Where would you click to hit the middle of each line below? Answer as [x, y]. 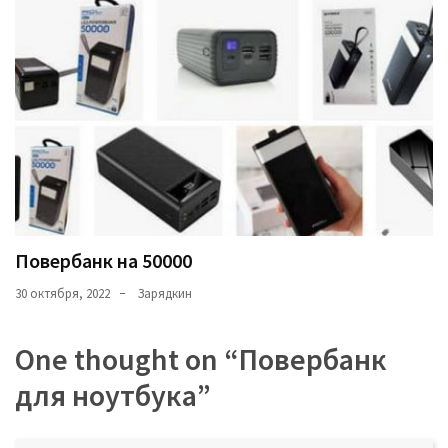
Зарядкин [165, 293]
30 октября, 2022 [62, 293]
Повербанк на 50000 [103, 260]
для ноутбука [106, 394]
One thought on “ [127, 358]
